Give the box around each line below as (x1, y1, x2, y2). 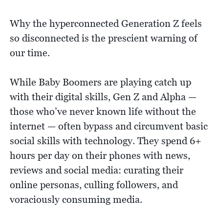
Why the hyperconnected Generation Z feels (10, 18, 202, 30)
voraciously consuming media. (10, 194, 142, 206)
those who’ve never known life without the (10, 106, 196, 118)
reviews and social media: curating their (10, 164, 183, 176)
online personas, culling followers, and (10, 179, 178, 191)
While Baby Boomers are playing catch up (10, 76, 191, 88)
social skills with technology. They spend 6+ (10, 135, 201, 147)
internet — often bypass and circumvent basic (10, 120, 208, 132)
